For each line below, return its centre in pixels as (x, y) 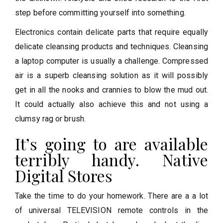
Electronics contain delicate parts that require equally (111, 32)
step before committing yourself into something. (100, 12)
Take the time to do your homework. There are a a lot (111, 196)
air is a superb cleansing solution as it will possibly (111, 75)
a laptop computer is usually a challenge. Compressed (111, 61)
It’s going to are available (111, 143)
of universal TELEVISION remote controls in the (111, 210)
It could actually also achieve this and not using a (111, 104)
